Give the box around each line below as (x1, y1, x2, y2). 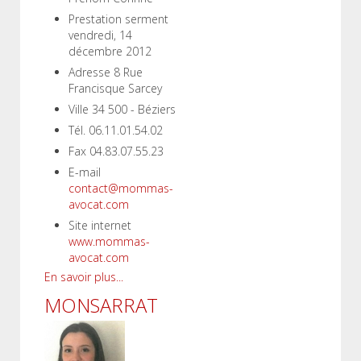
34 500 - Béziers (92, 102, 176, 117)
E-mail (68, 164, 101, 180)
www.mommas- (68, 234, 150, 249)
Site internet (68, 218, 131, 233)
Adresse (68, 64, 110, 80)
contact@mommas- (68, 180, 173, 196)
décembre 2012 (68, 44, 151, 59)
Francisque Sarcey (68, 81, 162, 96)
